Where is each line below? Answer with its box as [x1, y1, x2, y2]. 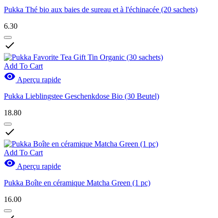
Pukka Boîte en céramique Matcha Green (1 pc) [4, 179, 150, 187]
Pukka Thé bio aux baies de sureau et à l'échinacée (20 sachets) [4, 5, 198, 14]
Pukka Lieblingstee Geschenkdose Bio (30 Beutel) [4, 92, 159, 101]
